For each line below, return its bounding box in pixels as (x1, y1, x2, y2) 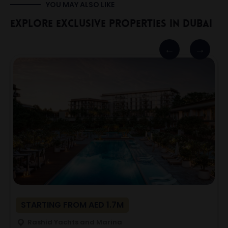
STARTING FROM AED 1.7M (21, 199, 124, 211)
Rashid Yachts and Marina (26, 217, 122, 227)
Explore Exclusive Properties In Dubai (10, 19, 212, 30)
